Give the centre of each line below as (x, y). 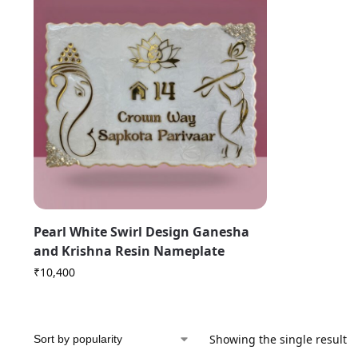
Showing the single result (278, 340)
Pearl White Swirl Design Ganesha (141, 232)
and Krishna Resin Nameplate (129, 251)
